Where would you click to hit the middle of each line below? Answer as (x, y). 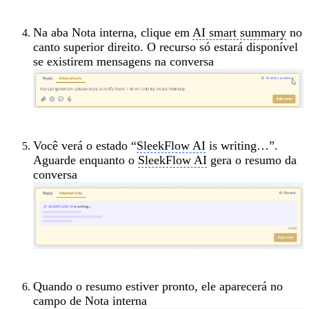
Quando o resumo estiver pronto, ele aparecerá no (158, 286)
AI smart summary (239, 33)
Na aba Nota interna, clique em (113, 33)
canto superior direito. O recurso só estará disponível (166, 47)
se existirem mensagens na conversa (123, 62)
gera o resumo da (252, 160)
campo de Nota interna (90, 300)
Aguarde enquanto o (86, 160)
